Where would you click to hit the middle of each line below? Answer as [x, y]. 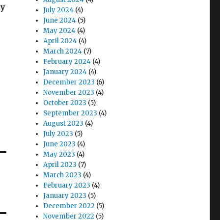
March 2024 [63, 51]
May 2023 [59, 154]
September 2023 [70, 113]
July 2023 [58, 134]
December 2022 [69, 206]
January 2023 [65, 196]
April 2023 [60, 165]
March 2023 [63, 175]
